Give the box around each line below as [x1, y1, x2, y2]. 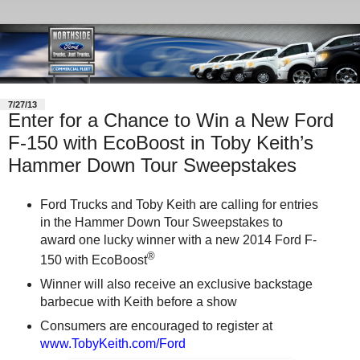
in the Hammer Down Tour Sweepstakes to [39, 215, 283, 229]
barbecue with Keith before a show [39, 295, 237, 309]
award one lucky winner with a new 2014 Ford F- [39, 232, 317, 247]
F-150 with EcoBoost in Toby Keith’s [8, 132, 313, 154]
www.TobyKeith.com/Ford [39, 337, 186, 351]
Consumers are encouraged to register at [39, 319, 272, 333]
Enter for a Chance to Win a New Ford [8, 109, 333, 132]
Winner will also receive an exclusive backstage [39, 277, 313, 292]
